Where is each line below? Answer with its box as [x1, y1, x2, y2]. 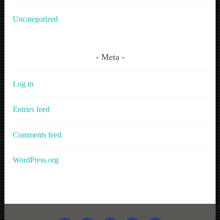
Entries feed [13, 105, 50, 114]
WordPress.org [13, 156, 59, 165]
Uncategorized [13, 15, 58, 24]
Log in [13, 80, 34, 88]
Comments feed [13, 130, 62, 139]
